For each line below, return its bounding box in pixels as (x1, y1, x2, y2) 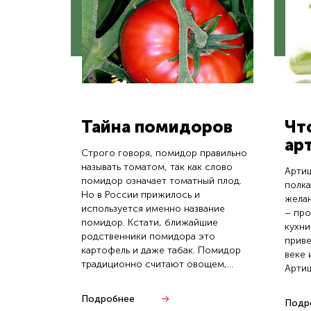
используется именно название (81, 203, 225, 215)
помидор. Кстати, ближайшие (81, 217, 218, 228)
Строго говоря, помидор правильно (81, 147, 247, 159)
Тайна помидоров (81, 117, 233, 137)
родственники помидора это (81, 230, 215, 242)
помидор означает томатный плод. (81, 175, 242, 187)
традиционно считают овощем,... (81, 258, 233, 270)
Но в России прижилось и (81, 189, 200, 201)
